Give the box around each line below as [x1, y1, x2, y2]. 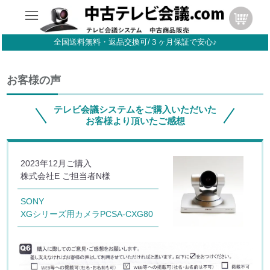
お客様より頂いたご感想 [85, 116, 185, 126]
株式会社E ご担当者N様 [20, 171, 111, 181]
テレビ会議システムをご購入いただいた [54, 104, 216, 115]
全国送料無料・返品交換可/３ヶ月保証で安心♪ [53, 38, 217, 46]
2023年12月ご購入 [20, 159, 92, 168]
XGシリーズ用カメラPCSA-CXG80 [20, 209, 154, 219]
